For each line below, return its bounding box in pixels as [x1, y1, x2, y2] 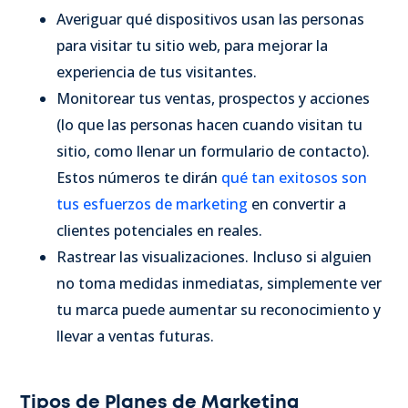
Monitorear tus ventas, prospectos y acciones [56, 88, 370, 109]
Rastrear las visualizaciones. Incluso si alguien [56, 247, 372, 268]
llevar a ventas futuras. [56, 326, 214, 347]
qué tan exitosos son [221, 168, 367, 189]
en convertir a [251, 194, 346, 215]
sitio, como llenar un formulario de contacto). [56, 141, 370, 162]
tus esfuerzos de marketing [56, 194, 251, 215]
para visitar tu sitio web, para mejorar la [56, 36, 328, 56]
